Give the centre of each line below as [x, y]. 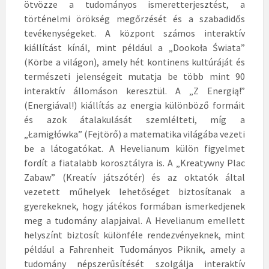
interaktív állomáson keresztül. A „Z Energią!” [134, 91]
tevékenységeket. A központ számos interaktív [134, 33]
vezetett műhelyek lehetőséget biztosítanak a [134, 192]
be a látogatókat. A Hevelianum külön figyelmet [134, 149]
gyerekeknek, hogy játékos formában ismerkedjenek [134, 206]
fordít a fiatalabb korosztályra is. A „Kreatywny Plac [134, 163]
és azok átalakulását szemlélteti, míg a [134, 120]
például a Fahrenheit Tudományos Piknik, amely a [134, 249]
